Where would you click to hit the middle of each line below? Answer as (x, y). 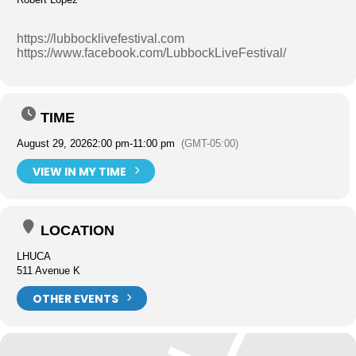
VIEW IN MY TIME (79, 171)
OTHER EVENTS (75, 298)
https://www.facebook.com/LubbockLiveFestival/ (151, 53)
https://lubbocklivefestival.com (101, 39)
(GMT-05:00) (210, 143)
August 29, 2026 (54, 143)
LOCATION (77, 230)
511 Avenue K (48, 271)
